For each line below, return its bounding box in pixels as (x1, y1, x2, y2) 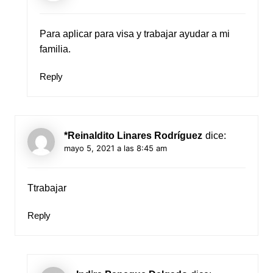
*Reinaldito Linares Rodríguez (63, 130, 202, 141)
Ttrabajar (27, 182, 66, 193)
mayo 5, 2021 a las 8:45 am (63, 143, 167, 153)
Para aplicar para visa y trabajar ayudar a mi (39, 28, 230, 39)
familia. (39, 43, 71, 54)
